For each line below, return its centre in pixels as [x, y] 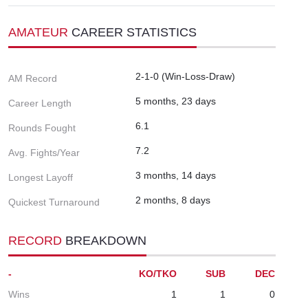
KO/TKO [158, 273]
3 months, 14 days [176, 175]
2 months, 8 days [173, 200]
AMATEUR [40, 32]
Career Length [40, 103]
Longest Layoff [41, 177]
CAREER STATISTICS [134, 32]
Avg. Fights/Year [44, 152]
